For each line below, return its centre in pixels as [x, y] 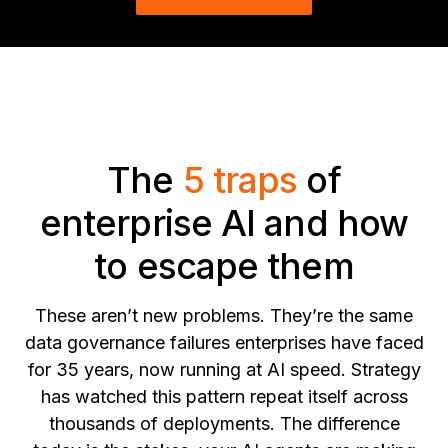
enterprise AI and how [224, 223]
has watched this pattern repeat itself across [224, 397]
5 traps [240, 180]
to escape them [224, 266]
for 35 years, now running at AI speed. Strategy [224, 370]
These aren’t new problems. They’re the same [224, 316]
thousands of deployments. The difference [224, 424]
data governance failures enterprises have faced [224, 343]
